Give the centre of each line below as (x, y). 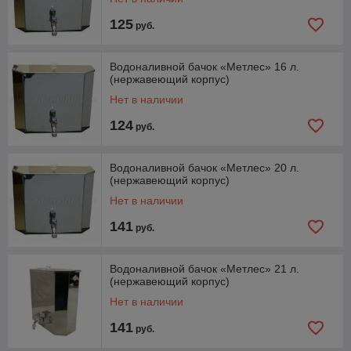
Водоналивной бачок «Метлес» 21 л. (204, 269)
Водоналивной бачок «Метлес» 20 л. (204, 168)
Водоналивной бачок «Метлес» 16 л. (204, 67)
